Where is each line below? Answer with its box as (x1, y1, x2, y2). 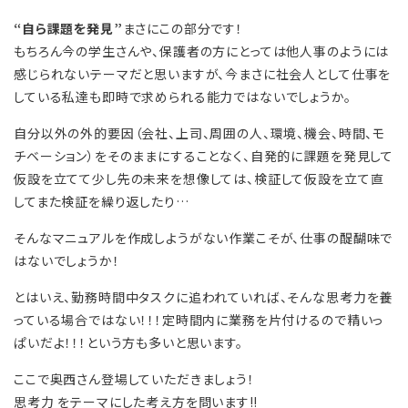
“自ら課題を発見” (14, 18, 123, 37)
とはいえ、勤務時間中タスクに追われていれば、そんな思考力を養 (14, 287, 393, 306)
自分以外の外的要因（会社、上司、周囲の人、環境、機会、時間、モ (14, 123, 386, 142)
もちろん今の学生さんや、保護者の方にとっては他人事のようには (14, 41, 390, 60)
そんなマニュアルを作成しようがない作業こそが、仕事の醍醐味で (14, 228, 393, 247)
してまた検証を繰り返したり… (14, 191, 189, 210)
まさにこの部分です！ (122, 18, 243, 37)
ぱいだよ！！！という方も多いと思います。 (14, 332, 243, 352)
